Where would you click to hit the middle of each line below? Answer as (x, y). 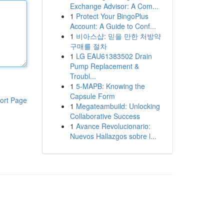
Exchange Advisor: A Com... (114, 6)
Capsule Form (92, 96)
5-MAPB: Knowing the (110, 86)
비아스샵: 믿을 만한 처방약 (118, 36)
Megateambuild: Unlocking (118, 106)
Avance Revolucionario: (113, 126)
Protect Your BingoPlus (112, 16)
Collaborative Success (105, 116)
